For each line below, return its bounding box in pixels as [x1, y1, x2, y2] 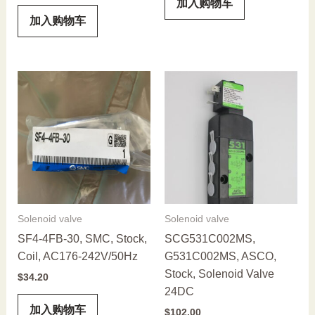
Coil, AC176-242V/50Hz [17, 250, 138, 262]
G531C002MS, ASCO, [165, 250, 276, 262]
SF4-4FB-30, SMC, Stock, [17, 232, 147, 245]
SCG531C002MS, [165, 232, 255, 245]
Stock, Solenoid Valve [165, 267, 274, 280]
